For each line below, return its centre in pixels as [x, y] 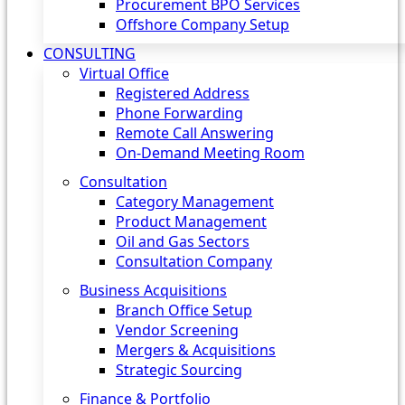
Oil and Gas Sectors [183, 241]
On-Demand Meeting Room [210, 153]
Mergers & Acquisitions [196, 350]
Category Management [195, 202]
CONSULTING [89, 53]
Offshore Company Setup [202, 24]
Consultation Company [194, 261]
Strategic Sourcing [179, 370]
